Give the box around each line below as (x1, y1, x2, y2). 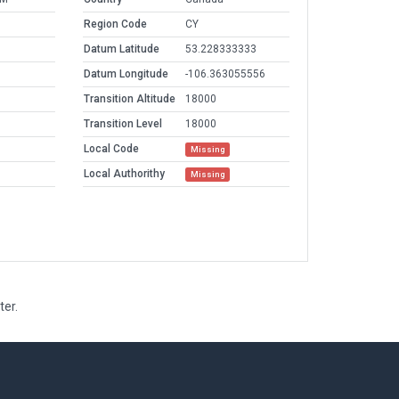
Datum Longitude (84, 68, 168, 81)
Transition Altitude (84, 93, 175, 106)
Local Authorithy (84, 167, 165, 181)
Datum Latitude (84, 43, 159, 56)
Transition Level (84, 118, 162, 131)
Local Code (84, 142, 139, 156)
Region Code (84, 18, 147, 31)
